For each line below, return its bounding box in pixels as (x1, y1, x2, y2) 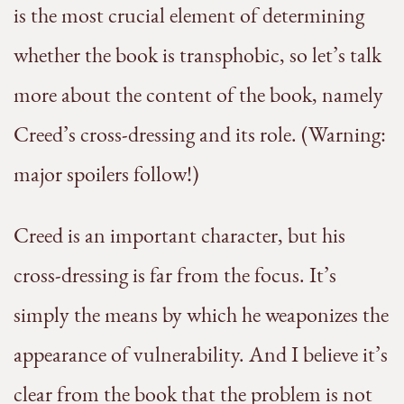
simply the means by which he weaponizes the (14, 300, 389, 329)
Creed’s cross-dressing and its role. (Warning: (14, 120, 386, 149)
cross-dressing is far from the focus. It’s (14, 261, 336, 289)
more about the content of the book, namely (14, 80, 383, 109)
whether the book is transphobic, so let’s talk (14, 41, 381, 69)
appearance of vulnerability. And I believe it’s (14, 340, 388, 369)
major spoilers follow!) (14, 160, 199, 188)
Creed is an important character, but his (14, 221, 345, 250)
